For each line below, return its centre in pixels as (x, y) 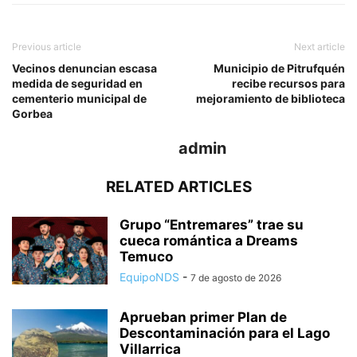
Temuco (146, 257)
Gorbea (32, 114)
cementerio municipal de (79, 99)
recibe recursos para (288, 84)
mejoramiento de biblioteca (271, 99)
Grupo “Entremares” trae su (212, 225)
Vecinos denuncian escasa (84, 69)
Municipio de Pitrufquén (279, 69)
